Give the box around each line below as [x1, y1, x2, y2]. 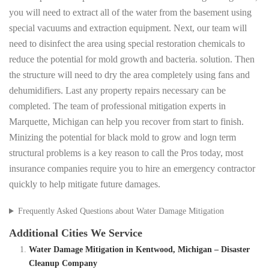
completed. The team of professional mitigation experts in [9, 101, 226, 112]
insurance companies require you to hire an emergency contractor [9, 163, 255, 174]
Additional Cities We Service [9, 227, 142, 240]
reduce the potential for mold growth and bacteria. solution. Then [9, 54, 255, 65]
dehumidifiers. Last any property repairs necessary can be [9, 85, 226, 96]
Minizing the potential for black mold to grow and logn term [9, 132, 236, 143]
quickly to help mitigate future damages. [9, 179, 160, 190]
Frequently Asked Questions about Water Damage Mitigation [17, 207, 224, 216]
